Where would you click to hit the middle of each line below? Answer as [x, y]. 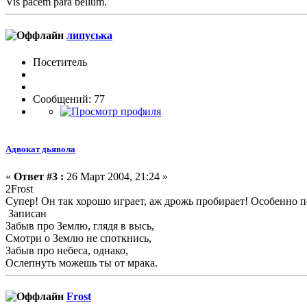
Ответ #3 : [39, 176]
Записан [26, 213]
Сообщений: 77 [69, 99]
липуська [89, 36]
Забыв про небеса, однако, [67, 250]
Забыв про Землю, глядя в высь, [80, 225]
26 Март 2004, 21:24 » [116, 176]
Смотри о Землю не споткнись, [78, 238]
